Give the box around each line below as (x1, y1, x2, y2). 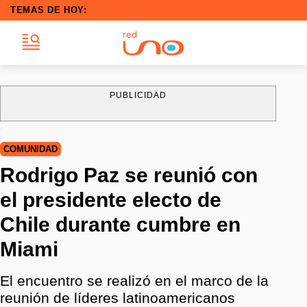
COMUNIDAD (3, 144, 58, 154)
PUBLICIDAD (109, 90, 167, 100)
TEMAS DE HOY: (10, 5, 87, 15)
